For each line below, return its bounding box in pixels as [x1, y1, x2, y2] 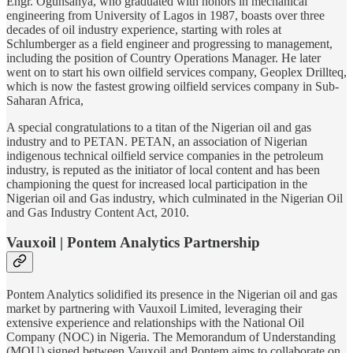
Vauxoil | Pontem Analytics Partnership [6, 234, 260, 251]
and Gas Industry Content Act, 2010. [6, 205, 189, 219]
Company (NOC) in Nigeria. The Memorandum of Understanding [6, 330, 336, 344]
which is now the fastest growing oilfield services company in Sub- [6, 79, 339, 93]
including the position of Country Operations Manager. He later [6, 50, 321, 65]
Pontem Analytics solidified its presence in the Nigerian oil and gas [6, 288, 337, 302]
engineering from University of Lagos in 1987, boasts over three [6, 8, 325, 22]
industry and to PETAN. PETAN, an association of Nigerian [6, 134, 307, 148]
